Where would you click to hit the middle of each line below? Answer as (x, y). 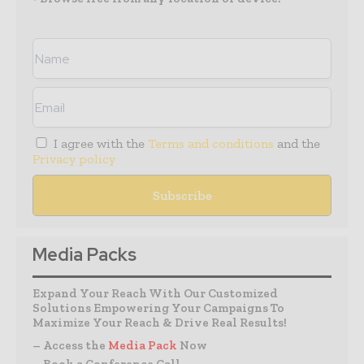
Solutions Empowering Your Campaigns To (158, 308)
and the (297, 144)
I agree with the (100, 144)
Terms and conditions (211, 144)
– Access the (70, 346)
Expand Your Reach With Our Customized (155, 294)
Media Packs (84, 255)
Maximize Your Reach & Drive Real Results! (160, 323)
